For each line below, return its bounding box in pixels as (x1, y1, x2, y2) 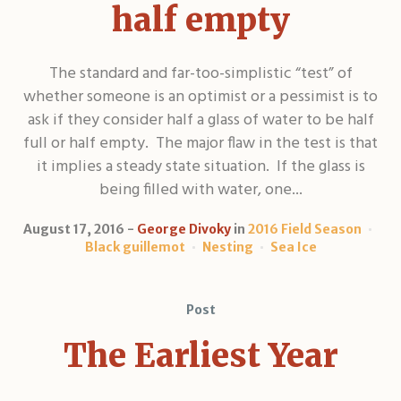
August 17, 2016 (22, 220, 124, 237)
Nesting (201, 238, 253, 255)
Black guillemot (84, 238, 185, 255)
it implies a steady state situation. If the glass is (36, 153, 365, 180)
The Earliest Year (63, 335, 338, 376)
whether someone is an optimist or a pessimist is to (23, 83, 378, 110)
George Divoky (136, 220, 231, 237)
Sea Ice (269, 238, 317, 255)
